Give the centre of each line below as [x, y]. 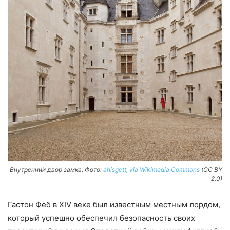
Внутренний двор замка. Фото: [56, 169]
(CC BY [211, 169]
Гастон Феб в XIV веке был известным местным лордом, [114, 204]
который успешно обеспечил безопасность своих [101, 218]
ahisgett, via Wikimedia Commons [151, 169]
